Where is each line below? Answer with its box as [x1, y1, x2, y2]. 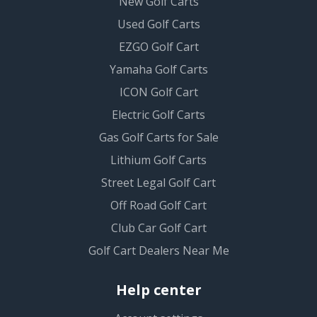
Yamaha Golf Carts [109, 62, 208, 78]
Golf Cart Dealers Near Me [88, 243, 229, 259]
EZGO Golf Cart [118, 39, 199, 55]
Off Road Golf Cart [110, 197, 207, 214]
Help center [115, 280, 202, 300]
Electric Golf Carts [112, 107, 205, 123]
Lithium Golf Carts [110, 152, 207, 168]
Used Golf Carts [117, 16, 200, 33]
